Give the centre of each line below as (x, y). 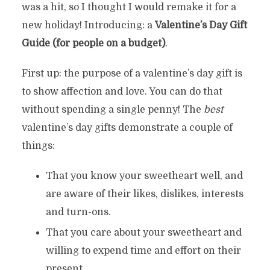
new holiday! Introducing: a (88, 25)
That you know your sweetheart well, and (144, 176)
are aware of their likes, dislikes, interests (144, 194)
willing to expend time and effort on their (143, 251)
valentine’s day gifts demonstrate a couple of (127, 128)
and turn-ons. (78, 212)
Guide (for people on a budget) (93, 43)
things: (38, 146)
